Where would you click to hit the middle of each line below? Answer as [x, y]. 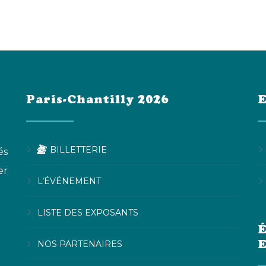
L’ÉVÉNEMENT [69, 181]
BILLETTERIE [79, 149]
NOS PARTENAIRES [80, 244]
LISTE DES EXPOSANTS [88, 212]
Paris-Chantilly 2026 [97, 99]
